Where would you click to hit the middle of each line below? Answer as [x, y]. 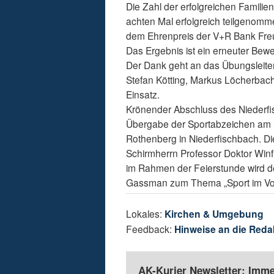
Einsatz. [143, 94]
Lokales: [146, 214]
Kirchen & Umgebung [214, 214]
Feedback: [150, 229]
